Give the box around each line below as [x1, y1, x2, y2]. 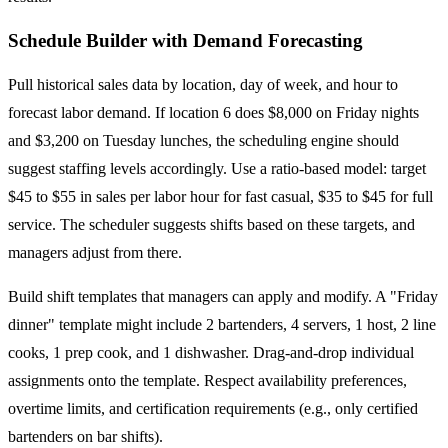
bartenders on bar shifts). [8, 427, 163, 445]
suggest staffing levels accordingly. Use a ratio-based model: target [8, 159, 426, 177]
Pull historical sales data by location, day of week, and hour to [8, 75, 398, 93]
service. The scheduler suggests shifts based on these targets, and [8, 215, 415, 233]
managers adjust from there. [8, 243, 182, 261]
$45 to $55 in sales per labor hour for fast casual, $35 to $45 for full [8, 187, 433, 205]
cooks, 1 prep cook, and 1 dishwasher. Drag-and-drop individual [8, 343, 414, 361]
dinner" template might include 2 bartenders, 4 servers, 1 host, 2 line [8, 315, 436, 333]
